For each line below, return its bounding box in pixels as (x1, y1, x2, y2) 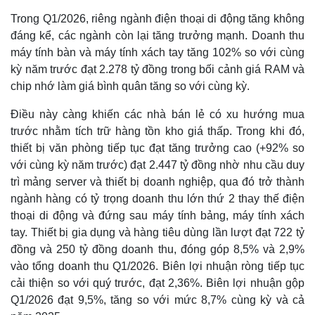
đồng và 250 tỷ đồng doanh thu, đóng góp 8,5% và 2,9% (11, 243, 304, 255)
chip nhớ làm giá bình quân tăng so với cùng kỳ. (11, 79, 250, 92)
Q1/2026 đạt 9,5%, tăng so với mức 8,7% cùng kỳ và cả (11, 293, 304, 306)
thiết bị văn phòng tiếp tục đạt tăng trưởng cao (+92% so (11, 141, 304, 154)
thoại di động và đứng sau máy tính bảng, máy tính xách (11, 209, 304, 221)
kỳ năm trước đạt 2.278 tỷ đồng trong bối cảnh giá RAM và (11, 63, 304, 75)
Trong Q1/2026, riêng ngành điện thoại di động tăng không (11, 12, 304, 25)
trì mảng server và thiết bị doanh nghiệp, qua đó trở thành (11, 175, 304, 188)
